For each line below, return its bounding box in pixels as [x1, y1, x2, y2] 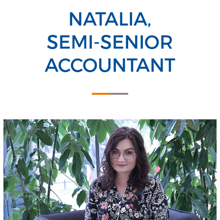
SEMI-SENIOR [47, 29, 173, 52]
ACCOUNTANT [44, 53, 175, 75]
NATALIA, [68, 6, 152, 29]
